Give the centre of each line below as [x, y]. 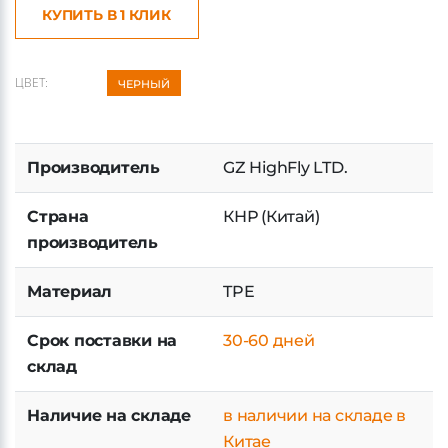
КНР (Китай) [271, 216]
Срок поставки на [102, 340]
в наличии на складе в [314, 415]
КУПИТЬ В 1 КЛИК [106, 15]
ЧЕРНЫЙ [144, 84]
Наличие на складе [109, 415]
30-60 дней [269, 340]
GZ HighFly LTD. [285, 167]
